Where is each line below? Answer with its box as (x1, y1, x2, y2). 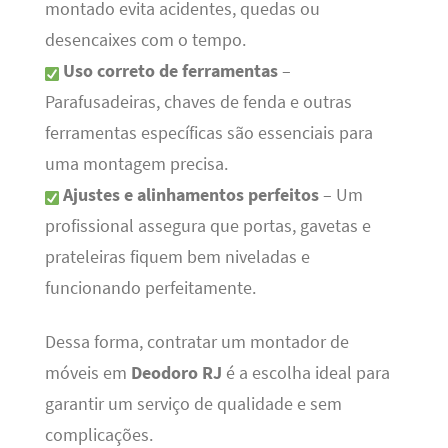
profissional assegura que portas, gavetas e (44, 215, 371, 238)
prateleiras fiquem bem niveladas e (44, 246, 310, 269)
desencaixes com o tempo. (44, 29, 246, 52)
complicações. (44, 423, 153, 446)
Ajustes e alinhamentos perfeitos (62, 184, 319, 207)
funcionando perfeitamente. (44, 277, 256, 300)
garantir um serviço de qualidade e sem (44, 392, 342, 415)
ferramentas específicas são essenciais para (44, 122, 373, 145)
